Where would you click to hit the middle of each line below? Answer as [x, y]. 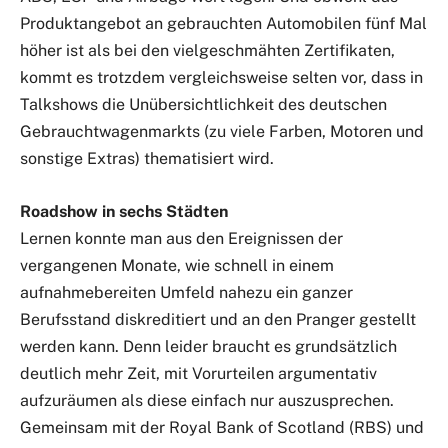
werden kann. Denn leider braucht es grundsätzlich [208, 347]
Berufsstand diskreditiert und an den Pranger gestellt [218, 320]
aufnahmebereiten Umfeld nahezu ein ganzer [186, 293]
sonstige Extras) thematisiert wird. [147, 159]
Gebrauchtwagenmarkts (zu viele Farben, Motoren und [222, 132]
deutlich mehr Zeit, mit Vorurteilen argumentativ [198, 374]
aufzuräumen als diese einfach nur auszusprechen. [207, 401]
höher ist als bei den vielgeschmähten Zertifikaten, [207, 51]
